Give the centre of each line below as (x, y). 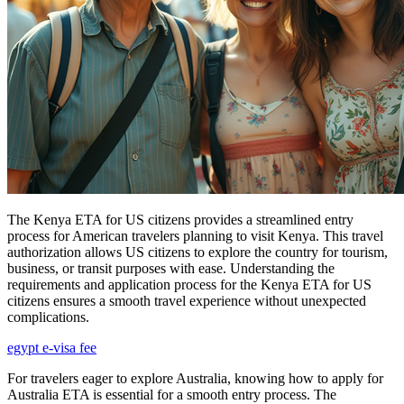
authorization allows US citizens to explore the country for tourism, (197, 252)
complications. (48, 317)
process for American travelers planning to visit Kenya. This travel (195, 235)
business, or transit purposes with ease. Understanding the (171, 268)
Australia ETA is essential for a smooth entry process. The (172, 394)
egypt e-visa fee (52, 347)
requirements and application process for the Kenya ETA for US (189, 284)
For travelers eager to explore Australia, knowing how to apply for (195, 378)
